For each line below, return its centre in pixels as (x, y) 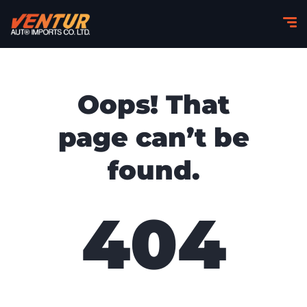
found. (153, 170)
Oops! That (153, 105)
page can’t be (153, 137)
